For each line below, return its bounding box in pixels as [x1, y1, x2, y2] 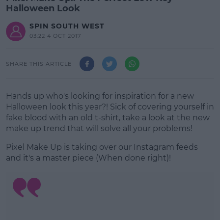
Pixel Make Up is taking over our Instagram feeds [6, 142, 198, 152]
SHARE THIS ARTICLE [6, 60, 72, 67]
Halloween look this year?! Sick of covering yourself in [6, 102, 214, 111]
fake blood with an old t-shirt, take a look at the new [6, 113, 210, 122]
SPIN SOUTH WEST [29, 21, 105, 30]
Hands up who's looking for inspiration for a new [6, 91, 194, 101]
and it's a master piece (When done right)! [6, 153, 171, 163]
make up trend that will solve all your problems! [6, 124, 192, 133]
